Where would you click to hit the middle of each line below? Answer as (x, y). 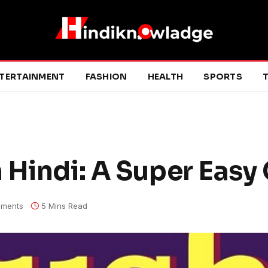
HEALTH (165, 77)
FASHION (106, 77)
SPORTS (223, 77)
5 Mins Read (64, 205)
